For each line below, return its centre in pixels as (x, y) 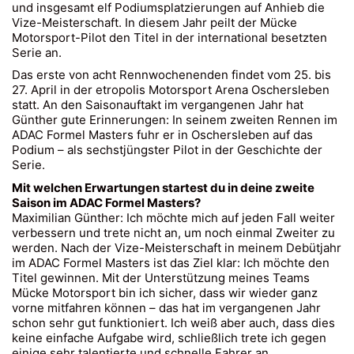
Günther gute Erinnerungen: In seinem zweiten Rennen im (175, 120)
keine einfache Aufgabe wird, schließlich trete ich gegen (169, 337)
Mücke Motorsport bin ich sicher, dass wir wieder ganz (165, 292)
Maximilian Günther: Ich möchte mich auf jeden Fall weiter (173, 217)
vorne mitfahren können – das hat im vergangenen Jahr (166, 307)
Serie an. (37, 52)
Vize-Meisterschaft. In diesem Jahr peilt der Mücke (154, 22)
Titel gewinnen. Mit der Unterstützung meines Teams (161, 277)
